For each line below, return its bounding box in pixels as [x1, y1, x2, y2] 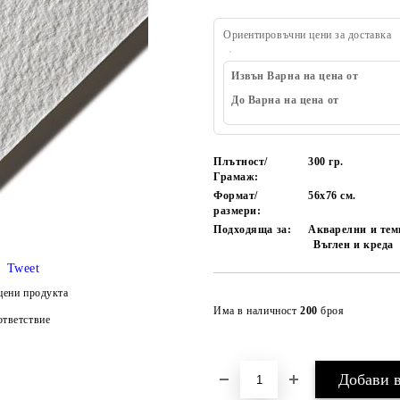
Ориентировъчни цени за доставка [223, 29, 392, 41]
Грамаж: [213, 171, 259, 183]
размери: [213, 204, 262, 217]
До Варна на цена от [231, 94, 339, 106]
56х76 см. [308, 189, 357, 202]
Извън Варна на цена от [231, 70, 359, 82]
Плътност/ [213, 155, 269, 168]
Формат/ [213, 189, 258, 202]
